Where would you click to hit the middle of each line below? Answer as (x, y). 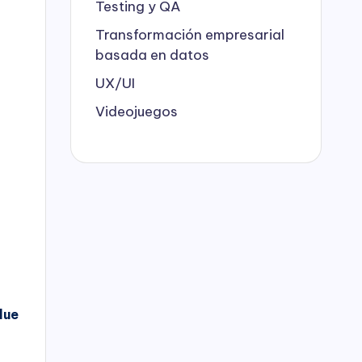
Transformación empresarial (190, 34)
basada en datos (152, 55)
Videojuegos (137, 111)
